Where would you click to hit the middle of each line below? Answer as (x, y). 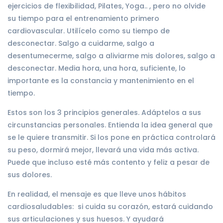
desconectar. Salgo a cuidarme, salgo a (81, 43)
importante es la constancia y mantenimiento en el (101, 80)
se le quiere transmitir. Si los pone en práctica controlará (111, 137)
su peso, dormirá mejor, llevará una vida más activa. (103, 150)
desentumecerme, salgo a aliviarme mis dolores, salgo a (111, 56)
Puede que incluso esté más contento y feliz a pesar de (109, 162)
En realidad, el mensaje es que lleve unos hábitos (97, 194)
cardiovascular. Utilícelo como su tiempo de (89, 31)
